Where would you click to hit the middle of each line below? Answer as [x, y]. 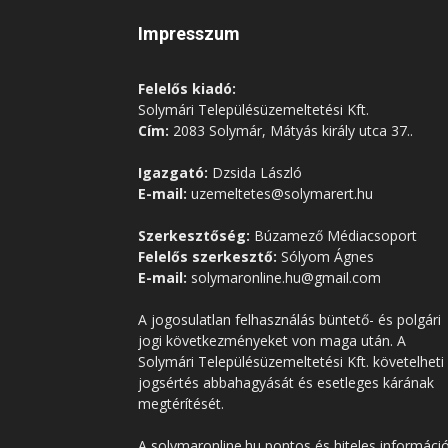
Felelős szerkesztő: [207, 256]
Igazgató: [173, 172]
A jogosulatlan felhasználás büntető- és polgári [289, 319]
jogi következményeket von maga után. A [272, 340]
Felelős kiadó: [187, 88]
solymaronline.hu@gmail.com [284, 277]
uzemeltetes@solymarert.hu [280, 193]
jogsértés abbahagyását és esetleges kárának [286, 382]
